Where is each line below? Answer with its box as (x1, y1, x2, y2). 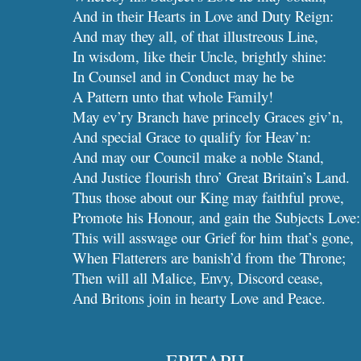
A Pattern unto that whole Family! (73, 86, 274, 106)
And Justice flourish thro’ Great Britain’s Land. (73, 167, 351, 187)
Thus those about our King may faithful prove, (73, 187, 345, 207)
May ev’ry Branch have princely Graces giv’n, (73, 106, 344, 127)
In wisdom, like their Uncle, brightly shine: (73, 46, 327, 66)
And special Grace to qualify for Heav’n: (73, 127, 312, 147)
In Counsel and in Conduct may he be (73, 66, 295, 86)
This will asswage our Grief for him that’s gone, (73, 227, 355, 247)
